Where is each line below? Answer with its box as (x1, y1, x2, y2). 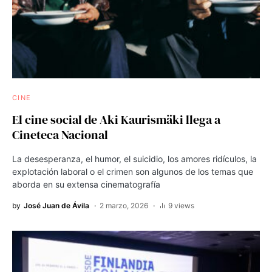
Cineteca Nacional (12, 126, 108, 144)
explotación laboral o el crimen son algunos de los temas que (12, 166, 253, 177)
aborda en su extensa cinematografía (12, 179, 160, 190)
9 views (168, 201, 194, 211)
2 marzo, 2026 (100, 201, 148, 211)
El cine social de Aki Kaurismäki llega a (12, 111, 220, 129)
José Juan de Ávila (24, 201, 89, 211)
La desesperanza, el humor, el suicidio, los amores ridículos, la (12, 154, 257, 165)
